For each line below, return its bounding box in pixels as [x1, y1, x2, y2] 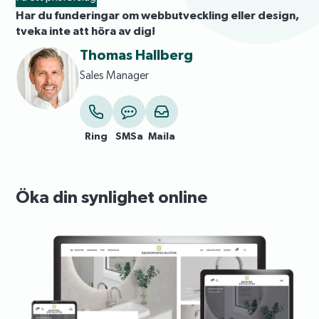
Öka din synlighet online [16, 187, 208, 206]
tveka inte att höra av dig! [16, 24, 156, 37]
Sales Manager [80, 68, 150, 82]
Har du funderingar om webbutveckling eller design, [16, 9, 300, 21]
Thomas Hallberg [80, 46, 194, 63]
